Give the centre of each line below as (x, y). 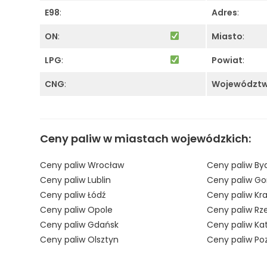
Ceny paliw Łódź (73, 195)
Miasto (227, 36)
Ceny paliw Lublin (76, 180)
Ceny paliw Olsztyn (80, 239)
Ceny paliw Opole (77, 209)
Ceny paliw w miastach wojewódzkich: (146, 138)
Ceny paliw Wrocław (82, 165)
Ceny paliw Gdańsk (80, 224)
